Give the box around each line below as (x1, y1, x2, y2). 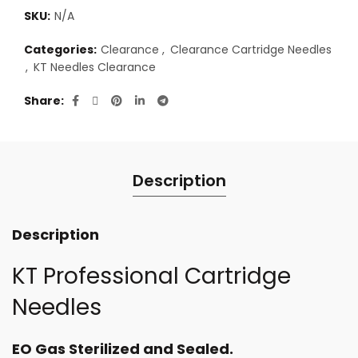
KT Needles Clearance (34, 59, 156, 75)
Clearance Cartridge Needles (170, 42, 332, 58)
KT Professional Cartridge (12, 261, 291, 292)
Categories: (24, 42, 99, 58)
